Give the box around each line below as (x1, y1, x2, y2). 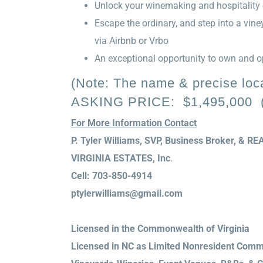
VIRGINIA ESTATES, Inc (70, 153, 170, 164)
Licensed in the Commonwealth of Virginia (70, 223, 249, 234)
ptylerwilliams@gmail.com (70, 188, 183, 199)
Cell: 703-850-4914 (70, 170, 152, 181)
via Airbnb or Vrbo (94, 35, 168, 46)
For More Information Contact (70, 117, 197, 129)
